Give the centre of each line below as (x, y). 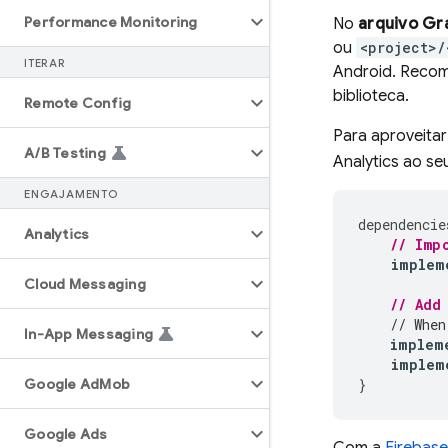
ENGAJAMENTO (71, 194)
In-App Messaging (88, 334)
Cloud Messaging (85, 284)
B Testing (73, 153)
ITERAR (45, 63)
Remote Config (78, 103)
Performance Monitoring (111, 22)
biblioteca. (371, 96)
